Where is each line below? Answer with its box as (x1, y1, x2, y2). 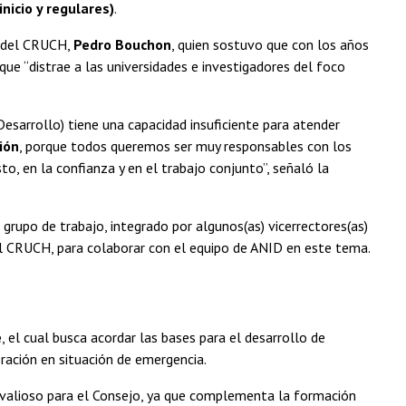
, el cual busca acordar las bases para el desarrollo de (2, 327, 325, 346)
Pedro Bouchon (73, 34, 171, 53)
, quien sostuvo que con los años (171, 34, 369, 53)
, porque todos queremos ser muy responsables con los (19, 136, 352, 155)
